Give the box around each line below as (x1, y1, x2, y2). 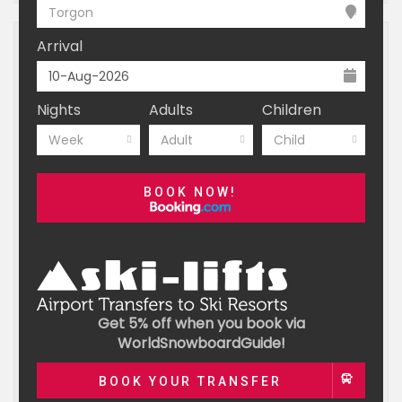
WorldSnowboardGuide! (117, 333, 285, 354)
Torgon (48, 4, 93, 22)
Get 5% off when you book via (97, 313, 305, 334)
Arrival (37, 36, 83, 57)
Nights (37, 100, 81, 120)
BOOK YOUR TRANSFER (99, 374, 282, 389)
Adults (149, 100, 194, 120)
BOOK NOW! (144, 185, 237, 199)
